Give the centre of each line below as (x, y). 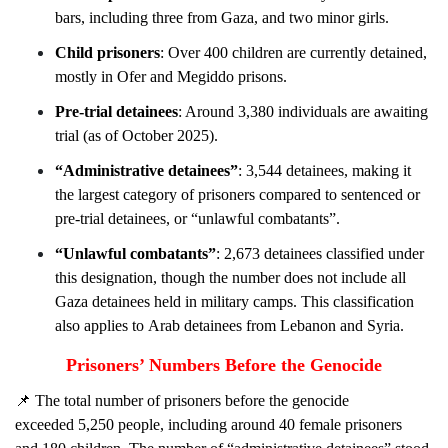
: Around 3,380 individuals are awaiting (304, 111)
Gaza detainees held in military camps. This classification (235, 301)
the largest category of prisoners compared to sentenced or (238, 194)
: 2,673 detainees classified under (321, 253)
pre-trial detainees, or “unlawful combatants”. (198, 218)
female (321, 424)
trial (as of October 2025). (137, 135)
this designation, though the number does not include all (231, 277)
